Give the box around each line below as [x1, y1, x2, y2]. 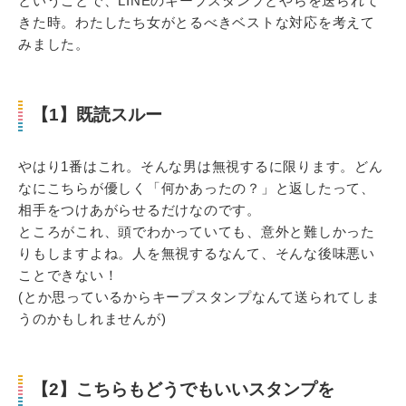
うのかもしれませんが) [18, 310, 167, 326]
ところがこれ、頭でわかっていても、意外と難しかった [18, 223, 375, 239]
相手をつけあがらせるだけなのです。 [18, 201, 261, 217]
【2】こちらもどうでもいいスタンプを [32, 379, 334, 399]
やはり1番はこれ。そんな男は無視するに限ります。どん [18, 158, 383, 174]
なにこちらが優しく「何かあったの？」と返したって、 [18, 179, 375, 196]
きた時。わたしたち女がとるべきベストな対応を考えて [18, 14, 375, 30]
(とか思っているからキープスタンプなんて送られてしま [18, 288, 381, 304]
